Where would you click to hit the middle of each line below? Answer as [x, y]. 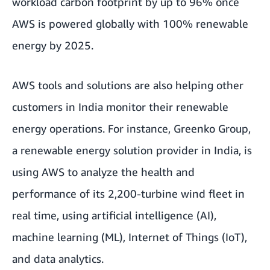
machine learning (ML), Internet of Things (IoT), [130, 237]
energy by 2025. [53, 46]
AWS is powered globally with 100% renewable [130, 24]
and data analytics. [58, 259]
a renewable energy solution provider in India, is [132, 150]
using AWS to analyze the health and [103, 172]
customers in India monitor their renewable [120, 107]
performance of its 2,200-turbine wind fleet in [128, 194]
